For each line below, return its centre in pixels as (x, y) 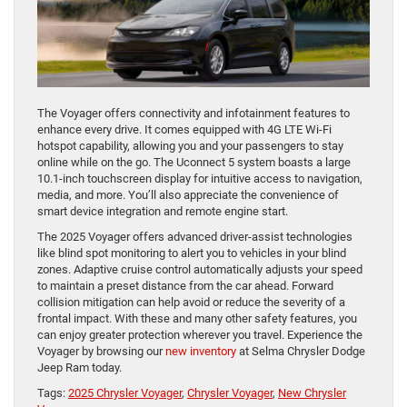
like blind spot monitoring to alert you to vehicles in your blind (192, 253)
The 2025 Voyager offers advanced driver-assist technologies (195, 236)
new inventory (201, 351)
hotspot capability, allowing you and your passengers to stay (190, 145)
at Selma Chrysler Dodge (301, 351)
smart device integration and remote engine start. (163, 211)
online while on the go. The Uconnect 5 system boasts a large (194, 162)
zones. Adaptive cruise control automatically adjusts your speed (200, 269)
